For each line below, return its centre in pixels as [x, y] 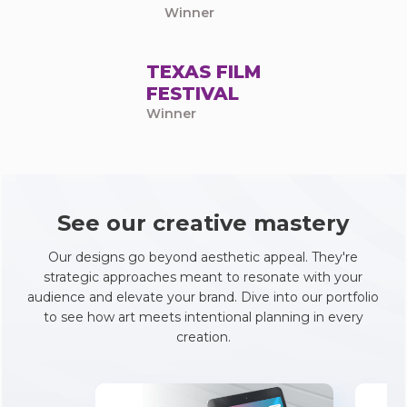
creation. [203, 337]
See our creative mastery [203, 223]
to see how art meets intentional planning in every [203, 317]
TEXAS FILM [203, 71]
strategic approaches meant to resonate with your [203, 277]
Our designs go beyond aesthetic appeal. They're [203, 257]
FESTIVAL [192, 93]
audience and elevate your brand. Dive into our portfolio [203, 297]
